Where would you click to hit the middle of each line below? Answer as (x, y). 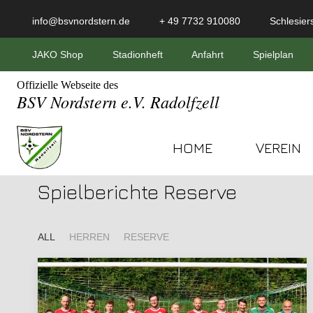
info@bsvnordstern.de (80, 21)
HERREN (89, 237)
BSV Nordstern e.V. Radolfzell (118, 101)
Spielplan (272, 54)
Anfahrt (206, 54)
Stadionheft (136, 54)
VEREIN (279, 147)
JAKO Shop (56, 54)
